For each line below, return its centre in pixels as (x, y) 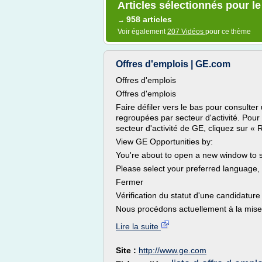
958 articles (149, 19)
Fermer (130, 182)
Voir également (142, 32)
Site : (127, 250)
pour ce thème (228, 32)
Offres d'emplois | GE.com (173, 64)
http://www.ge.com (173, 250)
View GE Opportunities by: (164, 142)
